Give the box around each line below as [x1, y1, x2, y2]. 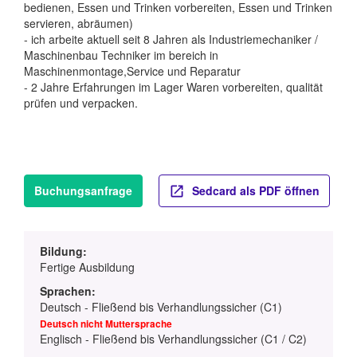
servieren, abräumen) [24, 15, 133, 32]
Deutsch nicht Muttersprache [40, 317, 172, 331]
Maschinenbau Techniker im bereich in [24, 47, 218, 64]
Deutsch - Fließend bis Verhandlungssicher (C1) [40, 299, 282, 316]
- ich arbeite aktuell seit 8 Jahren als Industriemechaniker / [24, 31, 318, 48]
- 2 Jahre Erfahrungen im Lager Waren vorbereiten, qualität [24, 79, 323, 96]
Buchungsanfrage [34, 182, 132, 199]
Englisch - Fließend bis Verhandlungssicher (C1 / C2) [40, 331, 307, 347]
